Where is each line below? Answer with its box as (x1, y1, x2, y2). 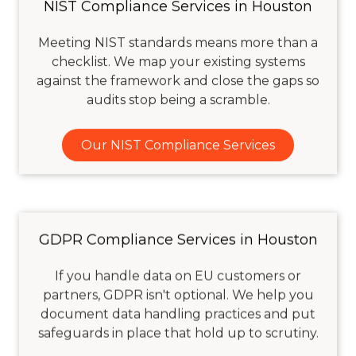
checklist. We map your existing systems (51, 54, 305, 70)
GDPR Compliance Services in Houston (38, 230, 318, 248)
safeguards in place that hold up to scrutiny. (37, 324, 319, 340)
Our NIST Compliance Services (81, 137, 275, 153)
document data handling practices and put (41, 305, 315, 321)
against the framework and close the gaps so (37, 73, 319, 89)
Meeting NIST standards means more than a (38, 35, 318, 51)
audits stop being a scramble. (86, 92, 270, 108)
